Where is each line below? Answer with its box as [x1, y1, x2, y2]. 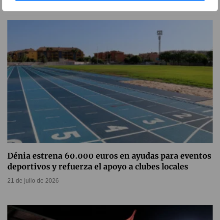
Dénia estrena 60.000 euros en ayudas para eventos [7, 151, 211, 161]
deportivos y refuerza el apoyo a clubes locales [7, 162, 188, 171]
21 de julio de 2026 [7, 177, 59, 184]
